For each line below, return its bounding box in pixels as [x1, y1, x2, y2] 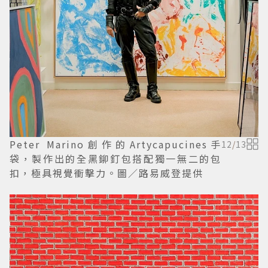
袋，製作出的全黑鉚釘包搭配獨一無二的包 [10, 151, 221, 166]
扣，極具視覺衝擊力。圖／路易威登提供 [10, 165, 203, 180]
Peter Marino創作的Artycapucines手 [10, 136, 221, 151]
